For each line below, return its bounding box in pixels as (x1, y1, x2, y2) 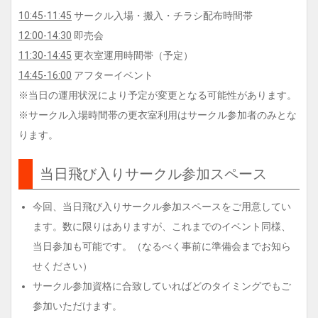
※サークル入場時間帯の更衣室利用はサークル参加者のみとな (18, 109, 297, 121)
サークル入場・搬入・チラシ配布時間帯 (72, 10, 253, 21)
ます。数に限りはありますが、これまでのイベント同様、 (33, 221, 291, 232)
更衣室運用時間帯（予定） (72, 50, 193, 61)
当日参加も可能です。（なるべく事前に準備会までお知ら (33, 241, 291, 252)
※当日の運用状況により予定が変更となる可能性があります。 (18, 89, 297, 101)
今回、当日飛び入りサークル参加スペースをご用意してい (33, 201, 291, 212)
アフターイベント (72, 70, 153, 81)
